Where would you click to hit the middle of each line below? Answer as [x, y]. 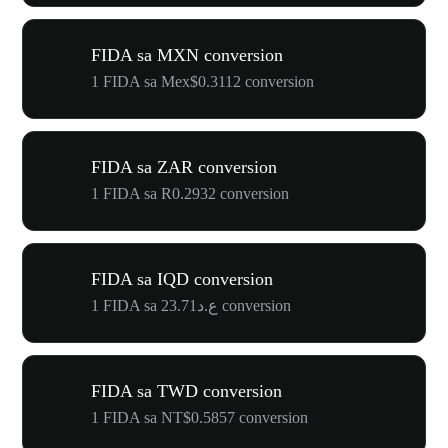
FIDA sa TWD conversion [186, 390]
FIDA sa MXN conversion [187, 54]
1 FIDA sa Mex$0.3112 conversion [202, 81]
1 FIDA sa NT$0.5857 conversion [199, 417]
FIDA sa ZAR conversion [184, 166]
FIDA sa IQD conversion [182, 278]
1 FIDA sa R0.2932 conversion [190, 193]
